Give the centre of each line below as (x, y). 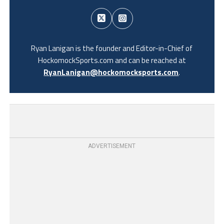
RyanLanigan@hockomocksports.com (111, 72)
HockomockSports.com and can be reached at (112, 60)
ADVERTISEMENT (112, 146)
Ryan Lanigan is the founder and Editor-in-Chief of (112, 48)
